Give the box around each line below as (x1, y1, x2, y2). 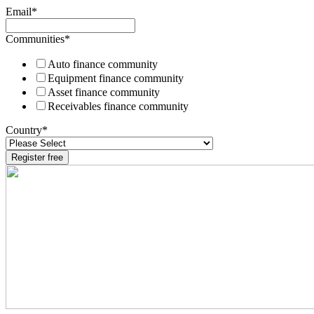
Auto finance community (48, 57, 158, 70)
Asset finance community (48, 86, 160, 98)
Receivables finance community (48, 100, 189, 112)
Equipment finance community (48, 71, 184, 84)
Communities (6, 32, 64, 45)
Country (6, 123, 42, 136)
